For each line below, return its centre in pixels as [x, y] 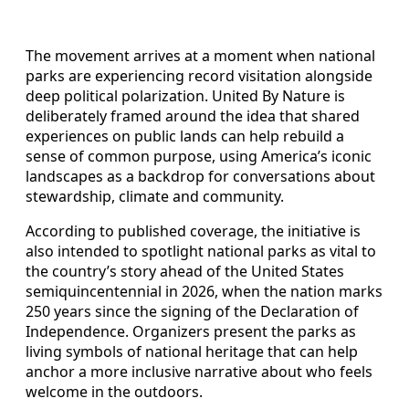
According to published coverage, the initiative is [193, 231]
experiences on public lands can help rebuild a [185, 136]
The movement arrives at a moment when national [200, 55]
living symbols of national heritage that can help [192, 351]
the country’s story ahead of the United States [185, 271]
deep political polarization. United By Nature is [185, 95]
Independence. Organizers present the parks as [191, 331]
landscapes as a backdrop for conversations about [200, 176]
